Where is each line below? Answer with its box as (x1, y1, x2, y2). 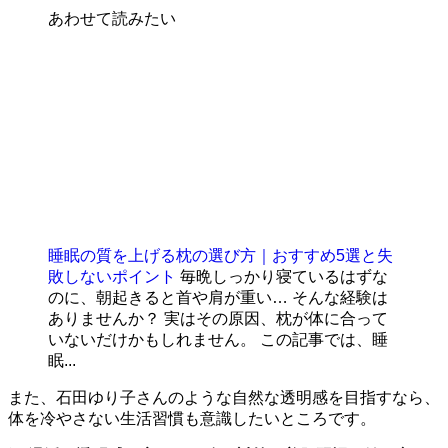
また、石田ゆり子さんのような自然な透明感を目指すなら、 (8, 389, 440, 407)
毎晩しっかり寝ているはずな (180, 268, 388, 286)
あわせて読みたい (48, 10, 176, 28)
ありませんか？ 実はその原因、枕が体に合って (48, 310, 388, 328)
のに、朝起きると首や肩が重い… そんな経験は (48, 289, 388, 307)
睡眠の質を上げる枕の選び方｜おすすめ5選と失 (48, 247, 393, 265)
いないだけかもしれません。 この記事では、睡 (48, 331, 388, 349)
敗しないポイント (48, 268, 176, 286)
